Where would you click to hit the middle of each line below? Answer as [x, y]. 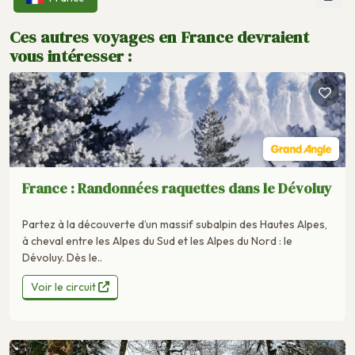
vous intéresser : [71, 55]
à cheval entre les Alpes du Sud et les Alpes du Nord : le [157, 240]
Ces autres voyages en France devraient [159, 36]
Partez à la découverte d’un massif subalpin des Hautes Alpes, [175, 224]
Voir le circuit [65, 286]
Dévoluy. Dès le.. [62, 257]
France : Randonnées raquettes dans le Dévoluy [177, 188]
